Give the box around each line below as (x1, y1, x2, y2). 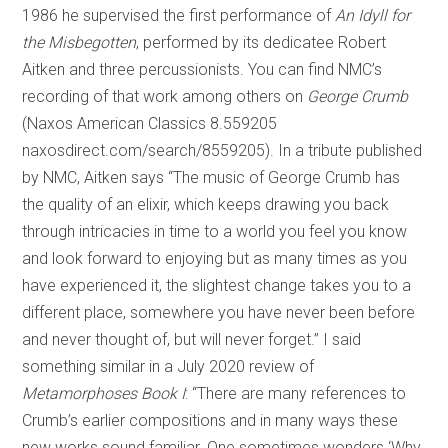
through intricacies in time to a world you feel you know (22, 221, 408, 241)
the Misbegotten (22, 32, 137, 52)
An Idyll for (335, 5, 411, 25)
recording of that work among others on (22, 86, 308, 106)
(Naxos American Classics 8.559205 (22, 113, 278, 133)
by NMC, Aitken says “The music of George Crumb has (22, 167, 401, 187)
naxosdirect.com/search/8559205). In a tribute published (22, 140, 423, 160)
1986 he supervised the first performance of (22, 5, 336, 25)
